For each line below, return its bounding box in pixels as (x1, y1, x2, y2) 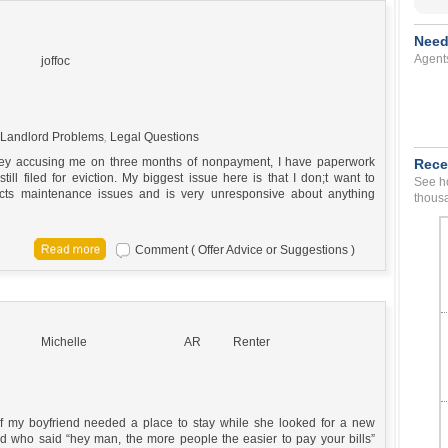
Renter (233, 334, 270, 349)
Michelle (41, 334, 87, 349)
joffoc (41, 53, 70, 68)
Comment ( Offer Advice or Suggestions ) (135, 242, 355, 257)
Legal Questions (110, 129, 199, 144)
